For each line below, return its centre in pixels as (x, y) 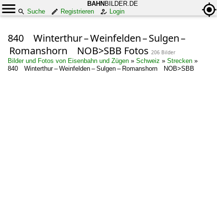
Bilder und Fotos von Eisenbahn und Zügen (68, 61)
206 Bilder (163, 52)
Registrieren (77, 11)
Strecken (180, 61)
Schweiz (148, 61)
